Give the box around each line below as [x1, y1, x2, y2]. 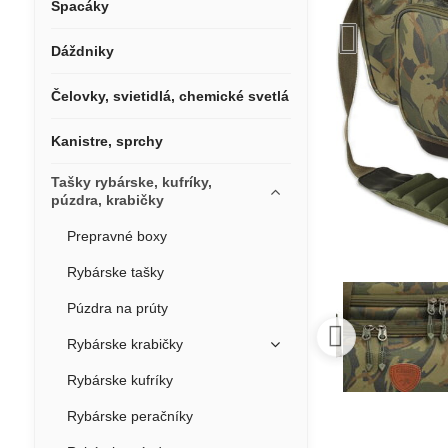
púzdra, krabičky [50, 192, 164, 208]
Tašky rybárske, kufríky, [50, 174, 212, 190]
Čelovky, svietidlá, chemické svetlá [50, 88, 289, 104]
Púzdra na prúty [66, 300, 168, 316]
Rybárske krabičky [66, 336, 183, 352]
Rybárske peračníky [66, 408, 193, 424]
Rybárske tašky [66, 264, 164, 280]
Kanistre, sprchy [50, 133, 163, 149]
